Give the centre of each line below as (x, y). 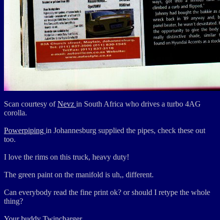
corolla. (15, 113)
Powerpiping (25, 130)
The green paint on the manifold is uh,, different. (79, 175)
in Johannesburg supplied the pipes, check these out (125, 130)
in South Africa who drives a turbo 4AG (138, 104)
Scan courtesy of (31, 104)
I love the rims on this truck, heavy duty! (67, 157)
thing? (14, 201)
